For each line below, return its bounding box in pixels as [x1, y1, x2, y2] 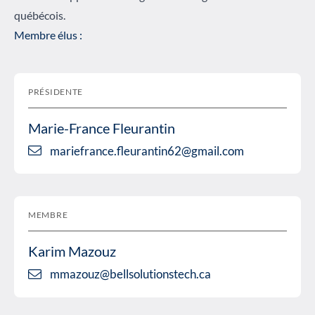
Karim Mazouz [28, 243, 116, 260]
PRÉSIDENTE [28, 86, 84, 97]
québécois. [14, 8, 65, 22]
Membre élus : [14, 27, 82, 41]
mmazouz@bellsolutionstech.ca [50, 266, 211, 282]
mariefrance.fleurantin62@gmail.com [50, 143, 244, 158]
